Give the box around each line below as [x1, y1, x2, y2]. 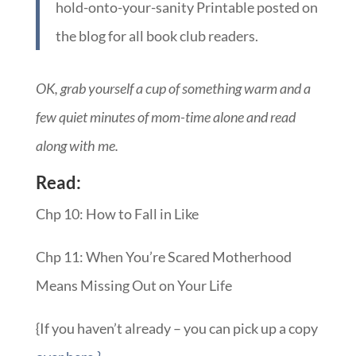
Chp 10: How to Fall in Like [35, 205, 199, 223]
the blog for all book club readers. [55, 27, 258, 45]
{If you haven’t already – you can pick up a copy [35, 319, 318, 338]
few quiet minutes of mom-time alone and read [35, 108, 296, 126]
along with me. [35, 137, 118, 155]
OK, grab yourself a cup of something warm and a [35, 79, 311, 98]
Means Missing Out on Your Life [35, 277, 232, 295]
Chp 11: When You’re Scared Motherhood [35, 248, 292, 266]
